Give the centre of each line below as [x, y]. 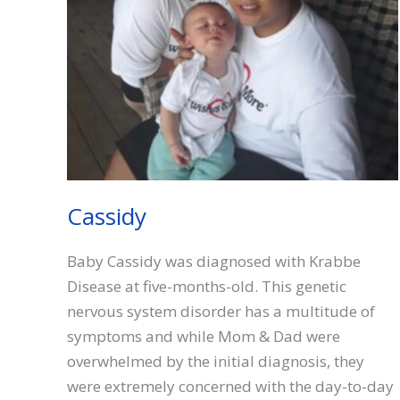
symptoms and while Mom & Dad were [204, 336]
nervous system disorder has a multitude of [221, 311]
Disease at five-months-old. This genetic [207, 286]
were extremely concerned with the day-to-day [230, 386]
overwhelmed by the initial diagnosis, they [216, 361]
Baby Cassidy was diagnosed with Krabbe [214, 261]
